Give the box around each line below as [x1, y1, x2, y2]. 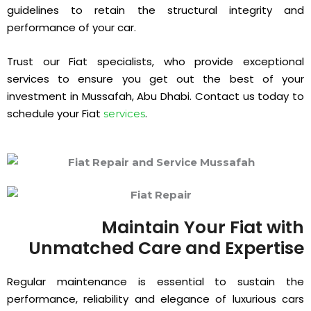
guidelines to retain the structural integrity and [7, 2, 304, 17]
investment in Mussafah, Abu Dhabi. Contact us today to [7, 88, 304, 103]
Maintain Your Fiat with [101, 215, 304, 239]
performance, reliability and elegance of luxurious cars [7, 291, 304, 306]
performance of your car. [7, 19, 139, 35]
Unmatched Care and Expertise [28, 235, 304, 260]
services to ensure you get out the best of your [7, 71, 304, 86]
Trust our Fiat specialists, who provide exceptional [7, 53, 304, 69]
